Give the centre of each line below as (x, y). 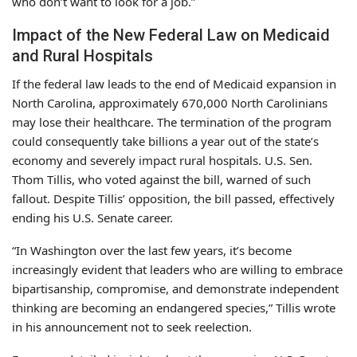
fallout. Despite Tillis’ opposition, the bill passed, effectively (173, 198)
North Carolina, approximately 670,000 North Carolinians (170, 102)
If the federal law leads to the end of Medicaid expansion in (174, 83)
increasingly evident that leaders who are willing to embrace (177, 269)
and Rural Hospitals (82, 55)
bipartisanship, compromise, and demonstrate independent (175, 288)
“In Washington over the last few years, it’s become (152, 250)
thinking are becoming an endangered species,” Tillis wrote (174, 307)
